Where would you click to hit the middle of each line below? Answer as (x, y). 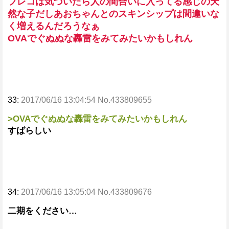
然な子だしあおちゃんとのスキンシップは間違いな (113, 14)
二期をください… (42, 211)
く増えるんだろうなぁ (54, 26)
